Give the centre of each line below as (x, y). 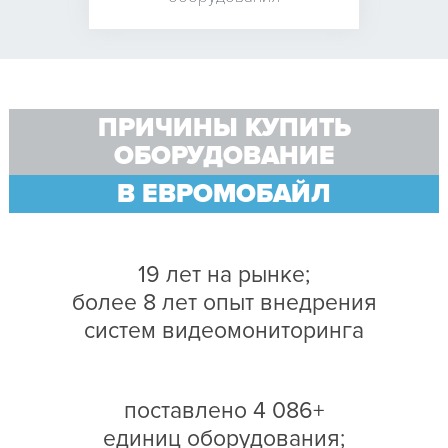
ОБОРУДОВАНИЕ (224, 155)
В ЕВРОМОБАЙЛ (224, 193)
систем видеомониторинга (224, 330)
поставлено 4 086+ (224, 410)
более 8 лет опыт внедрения (224, 302)
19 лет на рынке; (224, 274)
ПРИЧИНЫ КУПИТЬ (224, 127)
